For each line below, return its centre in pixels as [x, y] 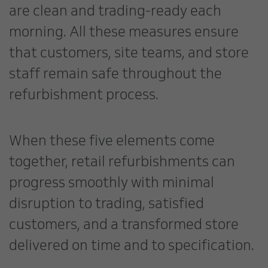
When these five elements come [112, 142]
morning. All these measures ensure [124, 33]
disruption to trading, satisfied [106, 205]
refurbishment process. [84, 96]
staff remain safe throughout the [115, 75]
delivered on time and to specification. [132, 247]
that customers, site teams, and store [129, 54]
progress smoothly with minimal [112, 184]
